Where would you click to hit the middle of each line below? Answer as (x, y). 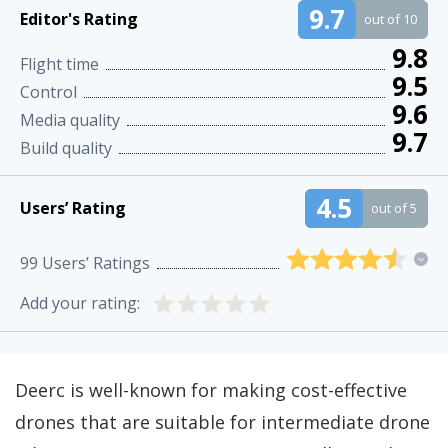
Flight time (59, 63)
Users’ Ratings (94, 262)
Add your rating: (80, 302)
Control (48, 91)
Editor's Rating (79, 19)
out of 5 (394, 207)
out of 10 (390, 18)
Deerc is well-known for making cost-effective (211, 389)
